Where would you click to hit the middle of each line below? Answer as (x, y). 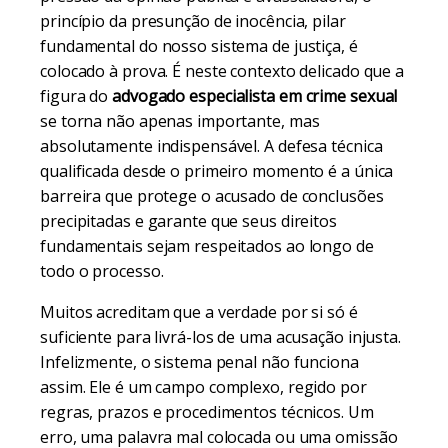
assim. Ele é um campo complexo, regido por (203, 387)
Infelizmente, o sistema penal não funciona (199, 362)
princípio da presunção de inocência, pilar (193, 21)
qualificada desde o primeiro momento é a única (217, 171)
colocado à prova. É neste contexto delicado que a (222, 71)
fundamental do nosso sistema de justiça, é (199, 46)
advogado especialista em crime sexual (255, 96)
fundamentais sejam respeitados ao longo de (207, 246)
